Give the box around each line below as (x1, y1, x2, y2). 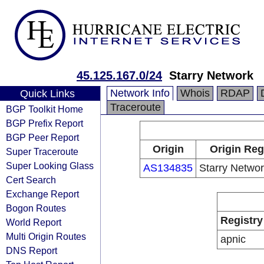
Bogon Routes (6, 203, 66, 213)
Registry (220, 214, 263, 226)
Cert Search (6, 174, 56, 185)
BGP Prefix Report (6, 118, 83, 128)
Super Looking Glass (6, 160, 94, 171)
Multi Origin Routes (6, 231, 86, 242)
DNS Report (6, 245, 57, 256)
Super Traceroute (6, 146, 78, 157)
